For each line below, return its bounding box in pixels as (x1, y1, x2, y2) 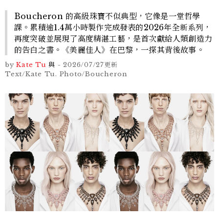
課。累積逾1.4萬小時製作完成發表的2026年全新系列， (14, 22, 212, 33)
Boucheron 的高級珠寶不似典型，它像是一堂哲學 (14, 11, 200, 22)
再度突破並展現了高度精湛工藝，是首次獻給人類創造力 (14, 34, 213, 44)
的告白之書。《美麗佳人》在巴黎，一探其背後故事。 (14, 45, 204, 55)
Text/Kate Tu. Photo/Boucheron (5, 70, 128, 79)
